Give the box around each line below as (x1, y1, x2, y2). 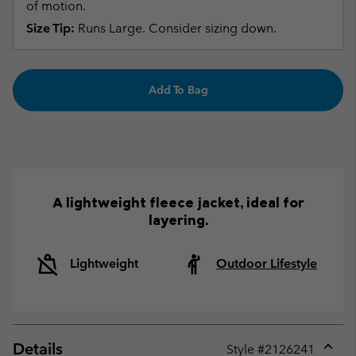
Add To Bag (148, 83, 208, 98)
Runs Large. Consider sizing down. (75, 21, 277, 37)
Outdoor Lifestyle (216, 255, 317, 271)
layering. (148, 210, 208, 229)
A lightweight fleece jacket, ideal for (52, 192, 304, 211)
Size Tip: (26, 21, 75, 37)
